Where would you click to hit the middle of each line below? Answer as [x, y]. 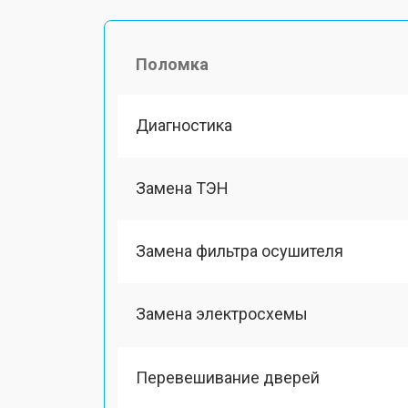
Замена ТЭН [182, 188]
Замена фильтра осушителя [240, 251]
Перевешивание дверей [228, 377]
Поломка [172, 64]
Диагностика [184, 125]
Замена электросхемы [222, 314]
